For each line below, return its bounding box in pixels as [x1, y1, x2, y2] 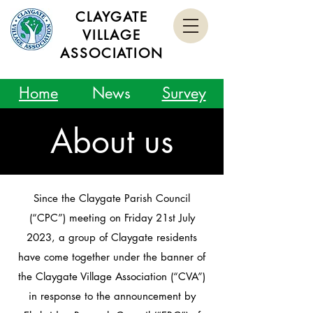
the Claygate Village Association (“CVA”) [18, 270, 205, 283]
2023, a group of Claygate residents [27, 231, 197, 244]
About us [50, 120, 173, 162]
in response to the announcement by [28, 289, 196, 303]
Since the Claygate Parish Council [34, 191, 190, 205]
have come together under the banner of [18, 250, 205, 263]
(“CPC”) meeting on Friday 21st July [29, 211, 195, 224]
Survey [161, 83, 206, 103]
